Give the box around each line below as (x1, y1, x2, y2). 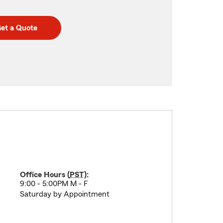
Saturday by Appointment (19, 190, 110, 198)
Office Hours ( (19, 171, 70, 179)
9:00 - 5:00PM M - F (19, 180, 88, 188)
